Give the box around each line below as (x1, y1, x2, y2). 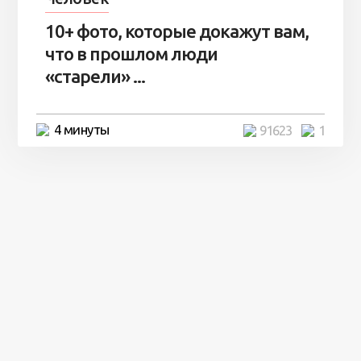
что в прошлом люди (44, 43, 218, 64)
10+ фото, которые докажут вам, (44, 20, 309, 41)
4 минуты (53, 122, 110, 138)
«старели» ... (44, 65, 145, 86)
